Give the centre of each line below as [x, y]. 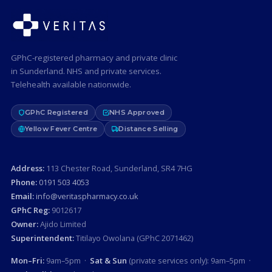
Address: [27, 168]
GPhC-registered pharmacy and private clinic [94, 58]
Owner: [24, 224]
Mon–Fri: [27, 261]
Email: [22, 196]
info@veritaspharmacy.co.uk [87, 196]
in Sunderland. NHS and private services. [86, 71]
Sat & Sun [108, 261]
